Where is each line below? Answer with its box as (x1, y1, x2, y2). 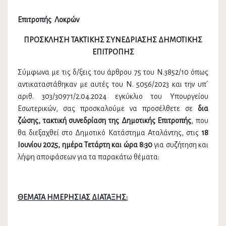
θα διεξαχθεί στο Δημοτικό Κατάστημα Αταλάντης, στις (18, 129, 199, 137)
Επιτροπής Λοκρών (18, 16, 79, 24)
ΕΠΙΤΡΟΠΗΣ (92, 48, 134, 56)
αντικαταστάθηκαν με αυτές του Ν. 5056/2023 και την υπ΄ (18, 80, 208, 89)
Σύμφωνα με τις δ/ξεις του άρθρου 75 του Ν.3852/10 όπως (18, 68, 208, 77)
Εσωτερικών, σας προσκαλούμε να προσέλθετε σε (18, 104, 193, 113)
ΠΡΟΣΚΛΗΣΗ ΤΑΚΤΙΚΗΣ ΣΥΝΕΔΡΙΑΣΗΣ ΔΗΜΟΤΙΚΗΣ (24, 36, 202, 44)
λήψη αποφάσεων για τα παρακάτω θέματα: (18, 153, 159, 161)
